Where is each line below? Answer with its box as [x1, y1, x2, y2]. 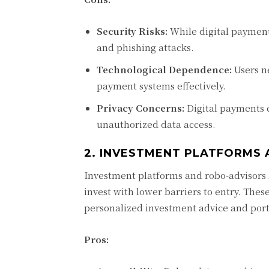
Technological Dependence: [97, 63, 232, 76]
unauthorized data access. [97, 118, 216, 131]
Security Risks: [97, 25, 168, 38]
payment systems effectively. [97, 79, 226, 92]
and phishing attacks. [97, 41, 194, 54]
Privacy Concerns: [97, 101, 184, 115]
